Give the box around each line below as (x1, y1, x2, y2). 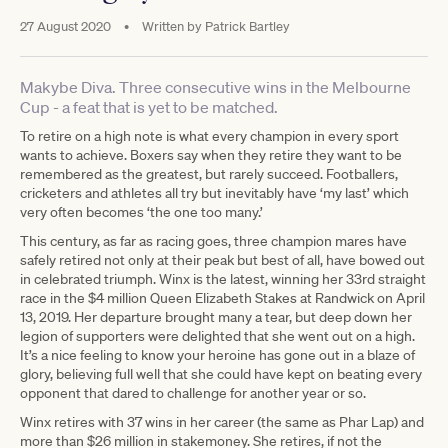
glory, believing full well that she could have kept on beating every (20, 364, 422, 383)
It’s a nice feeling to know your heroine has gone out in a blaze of (20, 345, 415, 364)
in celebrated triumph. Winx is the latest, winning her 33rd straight (20, 269, 426, 288)
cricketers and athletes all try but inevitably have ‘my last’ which (20, 183, 409, 202)
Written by (142, 17, 202, 35)
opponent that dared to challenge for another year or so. (20, 383, 366, 402)
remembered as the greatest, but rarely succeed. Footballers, (20, 164, 398, 183)
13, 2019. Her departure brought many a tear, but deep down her (20, 307, 412, 326)
